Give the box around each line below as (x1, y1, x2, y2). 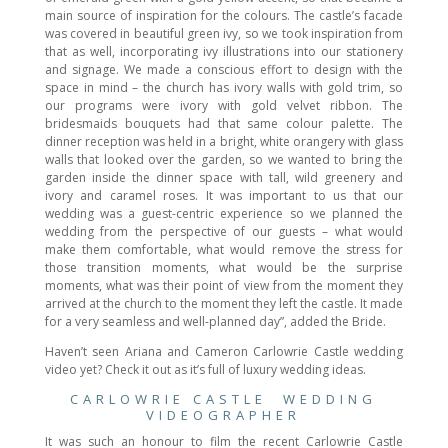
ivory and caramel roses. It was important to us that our (44, 187, 404, 205)
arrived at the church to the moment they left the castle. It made (44, 295, 404, 313)
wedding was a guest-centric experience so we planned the (44, 205, 404, 223)
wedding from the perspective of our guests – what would (44, 223, 404, 241)
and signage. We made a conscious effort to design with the (44, 61, 404, 79)
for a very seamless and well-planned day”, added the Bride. (44, 313, 386, 331)
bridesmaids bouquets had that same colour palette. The (44, 115, 404, 133)
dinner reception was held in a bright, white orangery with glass (44, 133, 404, 151)
